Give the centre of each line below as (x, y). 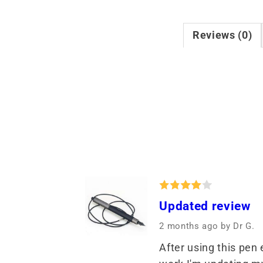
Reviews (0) (222, 36)
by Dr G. (238, 226)
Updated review (205, 206)
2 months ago (190, 226)
